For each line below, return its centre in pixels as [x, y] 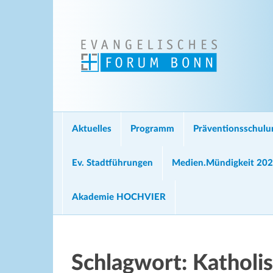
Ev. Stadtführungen [112, 163]
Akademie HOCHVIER [119, 197]
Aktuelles [92, 129]
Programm [152, 129]
